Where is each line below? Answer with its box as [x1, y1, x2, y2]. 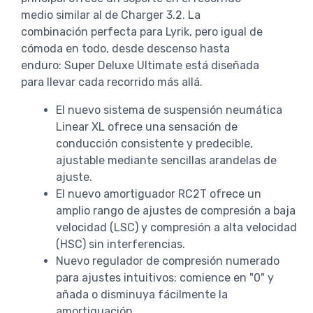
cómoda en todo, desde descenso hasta [21, 41, 230, 55]
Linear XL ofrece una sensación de [56, 119, 238, 133]
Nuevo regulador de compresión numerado [56, 254, 279, 268]
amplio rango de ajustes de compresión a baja [56, 203, 296, 217]
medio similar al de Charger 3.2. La [21, 8, 201, 22]
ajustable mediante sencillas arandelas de [56, 153, 277, 167]
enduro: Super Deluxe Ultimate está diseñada [21, 58, 259, 72]
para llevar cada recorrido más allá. [21, 75, 203, 89]
